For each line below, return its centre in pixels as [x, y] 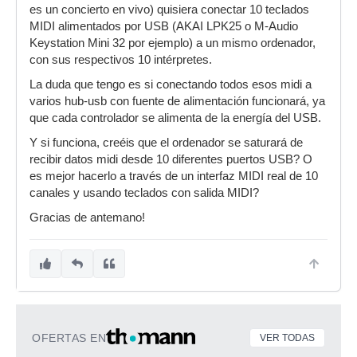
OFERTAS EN [69, 338]
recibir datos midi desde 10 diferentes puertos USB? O [171, 159]
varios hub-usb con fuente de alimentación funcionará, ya [177, 101]
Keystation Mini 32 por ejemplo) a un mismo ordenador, [173, 43]
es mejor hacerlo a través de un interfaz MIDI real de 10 [174, 176]
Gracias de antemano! [87, 218]
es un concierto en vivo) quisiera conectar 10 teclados [169, 10]
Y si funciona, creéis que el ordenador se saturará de [166, 143]
